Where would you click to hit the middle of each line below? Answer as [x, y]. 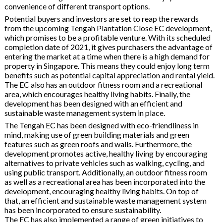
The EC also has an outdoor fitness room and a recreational [103, 84]
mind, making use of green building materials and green [97, 134]
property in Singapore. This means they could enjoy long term [107, 65]
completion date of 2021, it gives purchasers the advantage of [108, 47]
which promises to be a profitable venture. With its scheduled [107, 37]
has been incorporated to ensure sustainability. [83, 210]
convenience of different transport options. [77, 6]
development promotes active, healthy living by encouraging [106, 153]
